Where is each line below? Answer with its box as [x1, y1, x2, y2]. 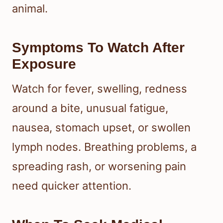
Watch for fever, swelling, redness [12, 82, 187, 96]
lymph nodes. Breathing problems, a [12, 140, 197, 154]
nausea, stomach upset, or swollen [12, 121, 191, 134]
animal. [12, 2, 48, 15]
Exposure [12, 56, 76, 72]
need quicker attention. [12, 179, 131, 193]
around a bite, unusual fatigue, [12, 102, 168, 115]
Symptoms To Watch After [12, 40, 185, 56]
